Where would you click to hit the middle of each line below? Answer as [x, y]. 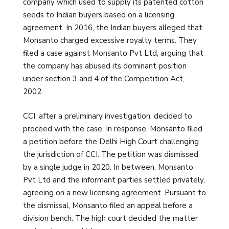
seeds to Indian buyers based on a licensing [99, 15]
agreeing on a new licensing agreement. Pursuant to [114, 192]
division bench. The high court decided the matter [110, 218]
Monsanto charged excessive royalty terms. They [110, 41]
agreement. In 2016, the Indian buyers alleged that [113, 28]
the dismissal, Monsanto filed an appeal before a [108, 205]
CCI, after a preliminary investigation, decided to [108, 116]
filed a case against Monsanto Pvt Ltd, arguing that [113, 53]
